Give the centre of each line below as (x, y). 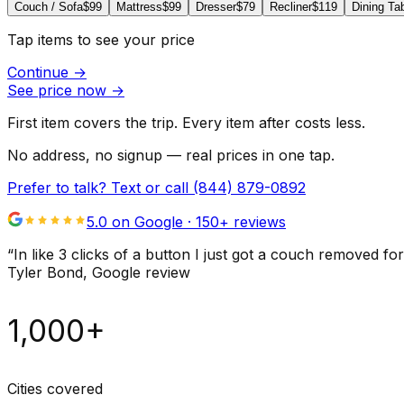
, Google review (137, 273)
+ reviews (252, 222)
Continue (40, 73)
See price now (57, 91)
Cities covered (55, 389)
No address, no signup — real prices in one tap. (171, 156)
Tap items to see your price (101, 40)
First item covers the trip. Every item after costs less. (186, 123)
